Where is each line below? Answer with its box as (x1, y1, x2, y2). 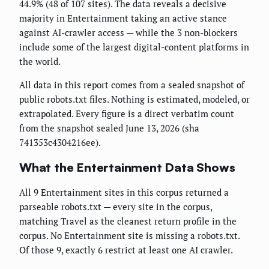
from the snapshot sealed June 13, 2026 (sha (19, 122, 199, 134)
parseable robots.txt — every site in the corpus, (19, 201, 212, 213)
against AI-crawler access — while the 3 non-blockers (19, 26, 238, 39)
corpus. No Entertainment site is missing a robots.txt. (19, 229, 240, 242)
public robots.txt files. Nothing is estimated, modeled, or (19, 93, 250, 106)
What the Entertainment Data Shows (19, 159, 235, 175)
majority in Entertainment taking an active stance (19, 12, 227, 25)
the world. (19, 55, 61, 68)
